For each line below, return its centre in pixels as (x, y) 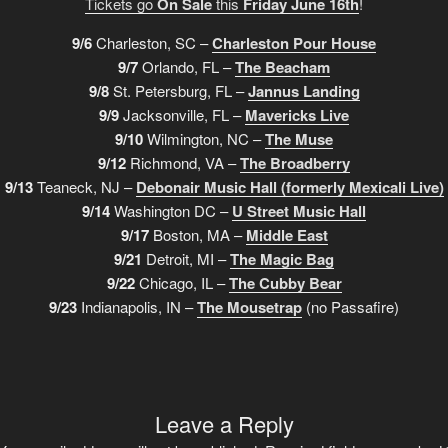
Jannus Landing (303, 90)
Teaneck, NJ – (84, 186)
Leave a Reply (224, 423)
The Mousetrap (249, 306)
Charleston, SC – (152, 42)
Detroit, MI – (186, 258)
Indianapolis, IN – (137, 306)
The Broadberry (295, 162)
